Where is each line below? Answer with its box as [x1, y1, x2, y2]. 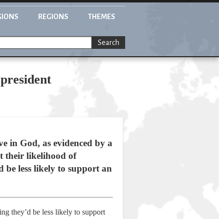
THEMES [88, 13, 115, 21]
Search [98, 39, 119, 47]
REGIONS [38, 13, 68, 21]
